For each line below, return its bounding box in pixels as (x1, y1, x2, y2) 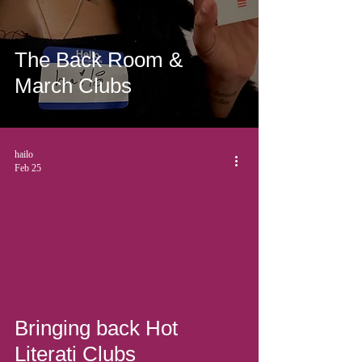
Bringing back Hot (15, 316, 178, 341)
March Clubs (15, 74, 132, 99)
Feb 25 (15, 162, 41, 175)
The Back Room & (15, 48, 183, 73)
